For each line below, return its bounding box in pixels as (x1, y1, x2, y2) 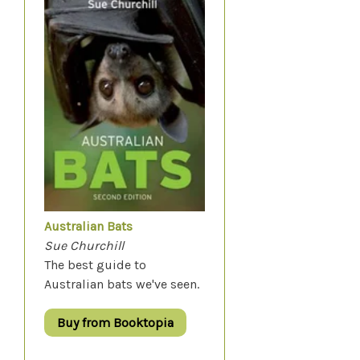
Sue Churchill (44, 238, 124, 254)
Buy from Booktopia (57, 315, 174, 331)
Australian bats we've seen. (44, 276, 202, 292)
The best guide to (44, 257, 146, 273)
